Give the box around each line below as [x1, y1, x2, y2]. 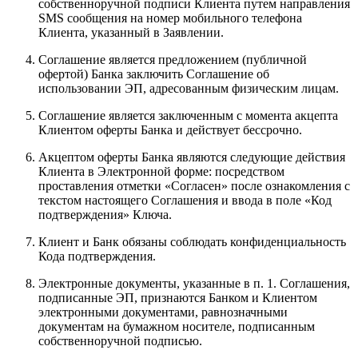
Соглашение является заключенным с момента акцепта [38, 108, 338, 122]
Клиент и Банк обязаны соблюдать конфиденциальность [38, 234, 346, 249]
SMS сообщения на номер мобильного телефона [38, 10, 302, 25]
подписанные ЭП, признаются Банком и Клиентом [38, 290, 317, 304]
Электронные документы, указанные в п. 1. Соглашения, [38, 276, 350, 290]
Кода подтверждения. [38, 249, 156, 263]
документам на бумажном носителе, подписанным [38, 319, 315, 333]
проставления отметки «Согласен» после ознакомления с [38, 178, 350, 193]
